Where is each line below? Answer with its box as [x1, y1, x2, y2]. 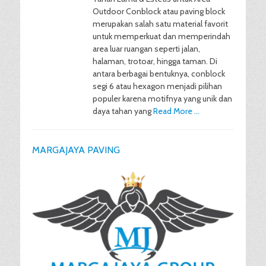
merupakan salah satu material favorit [93, 18, 228, 29]
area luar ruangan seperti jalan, [93, 43, 200, 54]
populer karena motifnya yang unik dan [93, 93, 232, 104]
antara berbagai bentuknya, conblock [93, 68, 225, 79]
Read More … [153, 106, 199, 116]
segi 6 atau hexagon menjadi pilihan [93, 81, 222, 91]
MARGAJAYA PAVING [32, 144, 120, 156]
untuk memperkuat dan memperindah [93, 31, 230, 42]
